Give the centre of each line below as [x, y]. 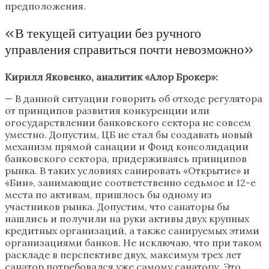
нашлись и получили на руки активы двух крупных [127, 219]
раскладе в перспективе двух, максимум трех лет [123, 255]
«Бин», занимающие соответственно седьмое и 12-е [130, 183]
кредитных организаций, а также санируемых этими [132, 231]
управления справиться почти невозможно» [129, 50]
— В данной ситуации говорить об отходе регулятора [134, 99]
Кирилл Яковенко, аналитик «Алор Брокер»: [111, 77]
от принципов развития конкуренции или [107, 111]
